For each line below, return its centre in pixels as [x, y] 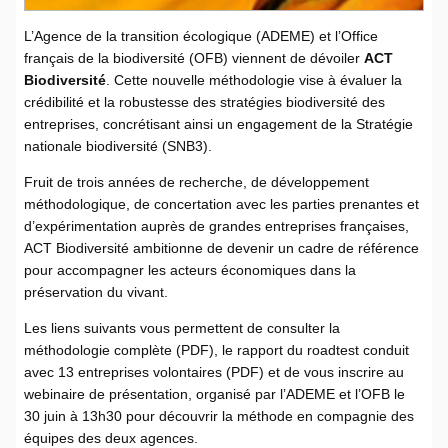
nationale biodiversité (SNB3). [118, 145]
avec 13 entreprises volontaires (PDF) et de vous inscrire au [214, 371]
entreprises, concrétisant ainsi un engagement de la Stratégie [218, 123]
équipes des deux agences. [111, 437]
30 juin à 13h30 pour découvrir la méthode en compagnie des [219, 415]
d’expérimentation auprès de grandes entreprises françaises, [216, 225]
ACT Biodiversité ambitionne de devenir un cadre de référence [221, 247]
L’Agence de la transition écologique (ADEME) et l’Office [201, 35]
